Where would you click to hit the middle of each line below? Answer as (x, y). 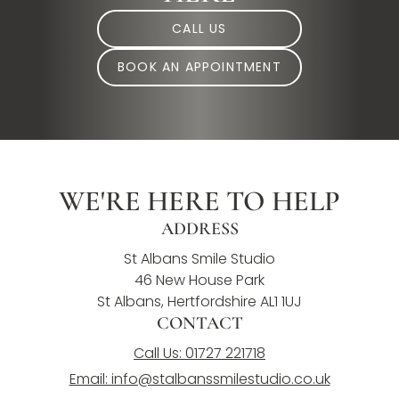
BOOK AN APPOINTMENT (199, 67)
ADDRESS (199, 229)
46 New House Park (199, 281)
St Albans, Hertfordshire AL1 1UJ (199, 302)
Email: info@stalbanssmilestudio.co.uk (199, 379)
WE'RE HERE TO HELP (199, 201)
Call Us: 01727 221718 (199, 354)
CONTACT (199, 324)
